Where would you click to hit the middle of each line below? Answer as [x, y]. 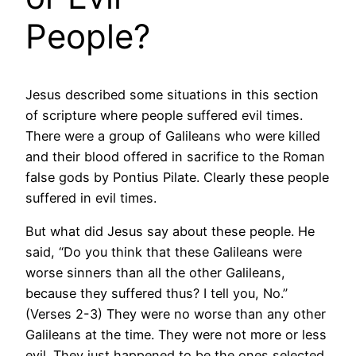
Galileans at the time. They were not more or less [176, 335]
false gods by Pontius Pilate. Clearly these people [177, 177]
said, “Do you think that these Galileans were [164, 252]
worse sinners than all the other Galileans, [155, 273]
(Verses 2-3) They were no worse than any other [176, 314]
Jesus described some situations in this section [172, 95]
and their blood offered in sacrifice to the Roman [175, 157]
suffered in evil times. [91, 198]
